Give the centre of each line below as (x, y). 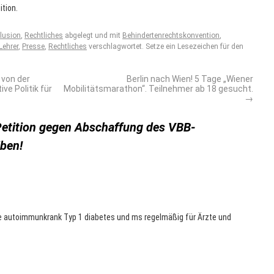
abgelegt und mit (93, 35)
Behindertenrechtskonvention (171, 35)
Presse (33, 46)
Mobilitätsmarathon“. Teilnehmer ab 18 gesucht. (158, 89)
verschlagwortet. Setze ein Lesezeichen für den (165, 46)
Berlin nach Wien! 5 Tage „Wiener (190, 79)
